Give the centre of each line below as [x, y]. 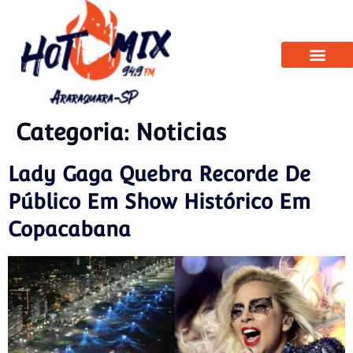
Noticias [181, 132]
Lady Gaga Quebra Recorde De [159, 174]
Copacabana [69, 229]
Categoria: [76, 132]
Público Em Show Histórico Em [159, 201]
